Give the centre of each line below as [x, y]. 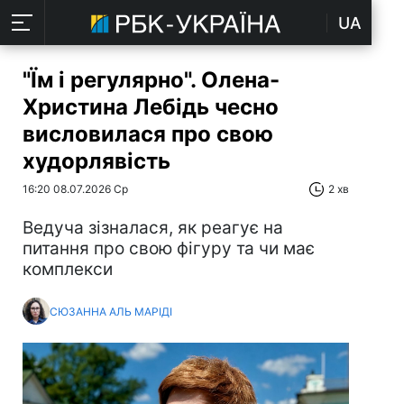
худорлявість [96, 161]
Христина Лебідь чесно [151, 107]
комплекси [68, 269]
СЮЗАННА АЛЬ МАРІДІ [111, 311]
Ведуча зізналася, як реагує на [153, 228]
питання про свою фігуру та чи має [169, 248]
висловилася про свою [148, 134]
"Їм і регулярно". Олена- [151, 80]
